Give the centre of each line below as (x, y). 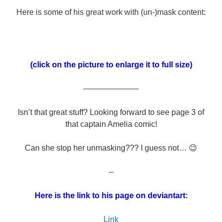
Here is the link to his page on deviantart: (111, 195)
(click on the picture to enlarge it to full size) (111, 64)
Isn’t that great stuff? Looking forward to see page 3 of (111, 112)
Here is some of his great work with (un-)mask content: (111, 12)
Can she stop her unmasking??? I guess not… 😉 (111, 148)
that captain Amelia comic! (111, 124)
